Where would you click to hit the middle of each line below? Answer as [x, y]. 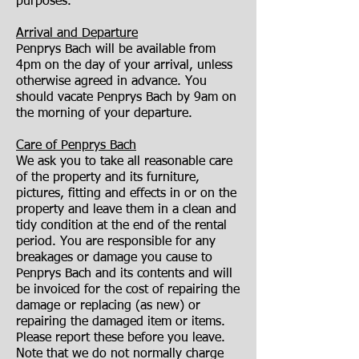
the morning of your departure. [104, 114]
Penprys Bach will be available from [116, 50]
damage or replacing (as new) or [108, 306]
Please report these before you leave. [121, 338]
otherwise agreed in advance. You [111, 82]
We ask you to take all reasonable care [124, 162]
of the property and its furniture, [108, 178]
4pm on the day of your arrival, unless [124, 66]
